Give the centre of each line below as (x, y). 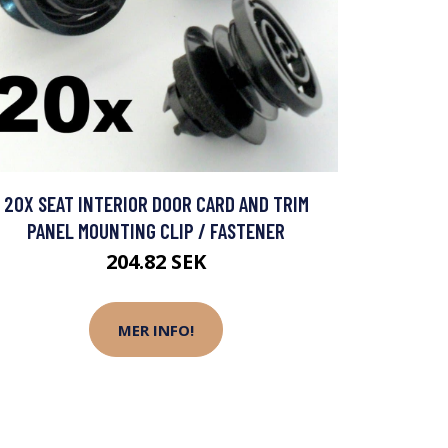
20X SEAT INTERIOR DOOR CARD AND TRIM (156, 204)
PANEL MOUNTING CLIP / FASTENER (156, 231)
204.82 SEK (156, 262)
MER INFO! (156, 329)
